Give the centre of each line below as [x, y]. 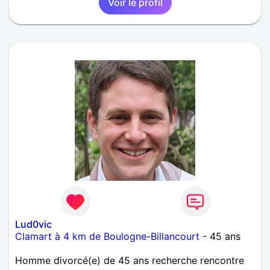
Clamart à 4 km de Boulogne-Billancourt [107, 237]
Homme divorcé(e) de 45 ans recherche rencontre [130, 261]
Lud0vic [33, 224]
